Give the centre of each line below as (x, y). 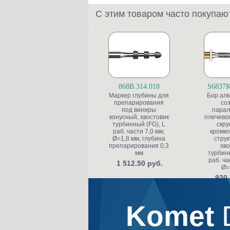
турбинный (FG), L (139, 124)
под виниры (139, 110)
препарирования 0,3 (139, 146)
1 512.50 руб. (140, 163)
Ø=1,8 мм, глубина (139, 139)
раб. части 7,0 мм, (139, 131)
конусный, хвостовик (139, 117)
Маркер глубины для (139, 95)
